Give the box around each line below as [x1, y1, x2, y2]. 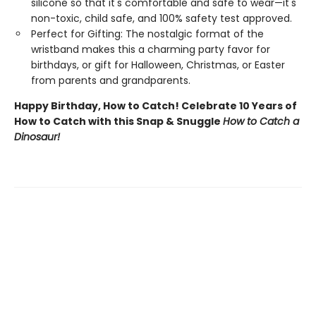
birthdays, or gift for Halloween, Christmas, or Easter [31, 58, 285, 72]
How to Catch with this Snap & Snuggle [14, 114, 223, 128]
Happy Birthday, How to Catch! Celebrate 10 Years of [14, 99, 297, 113]
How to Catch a [223, 114, 299, 128]
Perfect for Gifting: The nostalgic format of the [31, 27, 264, 41]
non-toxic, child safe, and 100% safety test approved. [31, 11, 292, 25]
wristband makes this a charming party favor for [31, 42, 270, 56]
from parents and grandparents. [31, 73, 190, 87]
